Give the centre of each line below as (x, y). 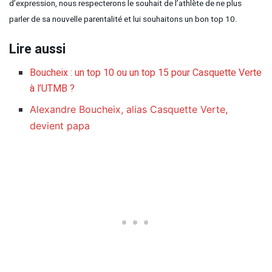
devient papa (60, 126)
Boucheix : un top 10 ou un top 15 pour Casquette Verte (146, 73)
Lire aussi (37, 49)
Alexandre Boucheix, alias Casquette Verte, (129, 110)
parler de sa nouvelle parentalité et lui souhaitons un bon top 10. (123, 19)
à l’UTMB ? (53, 89)
